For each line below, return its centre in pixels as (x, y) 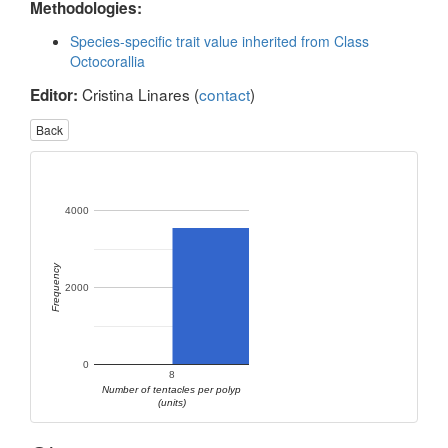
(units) (171, 403)
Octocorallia (107, 61)
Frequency (56, 287)
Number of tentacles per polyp (171, 390)
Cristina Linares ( (138, 94)
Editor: (54, 95)
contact (224, 94)
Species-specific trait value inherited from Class (219, 41)
